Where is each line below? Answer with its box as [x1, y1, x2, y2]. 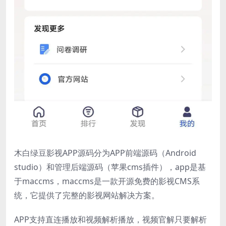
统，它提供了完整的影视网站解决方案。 [14, 189, 159, 201]
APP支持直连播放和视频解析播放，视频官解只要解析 [14, 213, 207, 225]
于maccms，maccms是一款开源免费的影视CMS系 [14, 175, 200, 187]
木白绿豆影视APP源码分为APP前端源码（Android [14, 147, 196, 158]
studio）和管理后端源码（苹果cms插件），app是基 [14, 161, 206, 173]
